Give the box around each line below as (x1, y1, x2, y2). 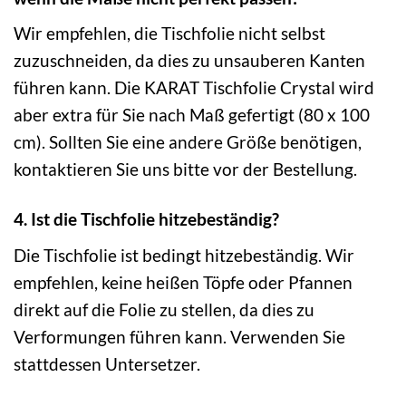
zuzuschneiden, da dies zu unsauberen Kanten (14, 50, 365, 72)
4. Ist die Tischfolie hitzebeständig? (14, 208, 279, 230)
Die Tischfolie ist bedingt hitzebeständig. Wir (14, 244, 354, 266)
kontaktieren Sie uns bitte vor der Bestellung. (14, 159, 357, 180)
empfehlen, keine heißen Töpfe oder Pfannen (14, 271, 353, 293)
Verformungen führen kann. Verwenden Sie (14, 325, 345, 347)
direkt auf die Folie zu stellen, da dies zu (14, 298, 314, 320)
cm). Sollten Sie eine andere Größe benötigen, (14, 131, 362, 153)
